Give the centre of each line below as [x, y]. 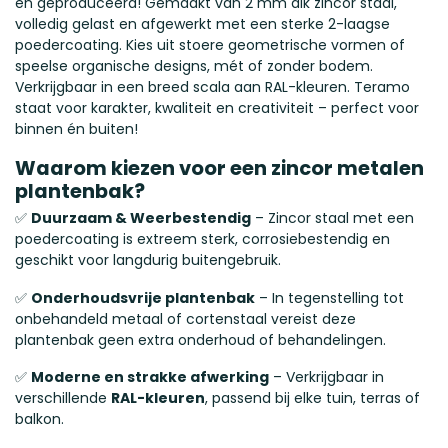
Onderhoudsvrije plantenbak [143, 297]
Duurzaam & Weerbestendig [141, 217]
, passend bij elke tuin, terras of [312, 398]
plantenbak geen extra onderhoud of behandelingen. [200, 339]
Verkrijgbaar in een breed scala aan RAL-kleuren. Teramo [212, 87]
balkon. [39, 419]
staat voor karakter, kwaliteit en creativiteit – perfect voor [217, 108]
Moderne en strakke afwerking [150, 377]
